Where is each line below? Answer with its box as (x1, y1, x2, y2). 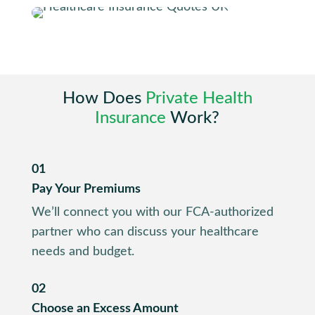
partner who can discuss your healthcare (31, 226, 259, 239)
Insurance (95, 110, 167, 127)
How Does (62, 90, 146, 108)
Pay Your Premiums (31, 183, 141, 196)
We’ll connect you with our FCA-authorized (31, 206, 274, 219)
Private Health (145, 90, 252, 108)
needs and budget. (31, 245, 134, 259)
